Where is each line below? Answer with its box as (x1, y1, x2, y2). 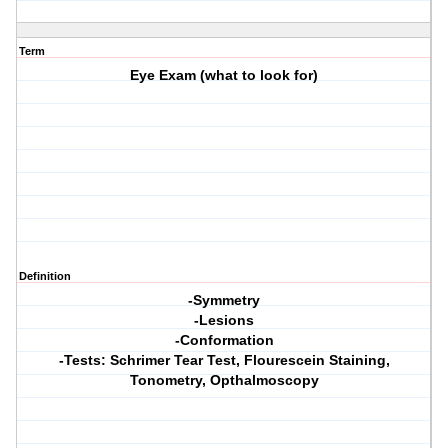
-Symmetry (188, 292, 261, 309)
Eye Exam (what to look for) (130, 67, 319, 84)
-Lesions (194, 312, 255, 329)
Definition (19, 270, 71, 283)
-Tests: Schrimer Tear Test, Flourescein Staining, (58, 352, 390, 369)
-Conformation (174, 332, 274, 349)
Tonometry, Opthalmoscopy (129, 372, 319, 389)
